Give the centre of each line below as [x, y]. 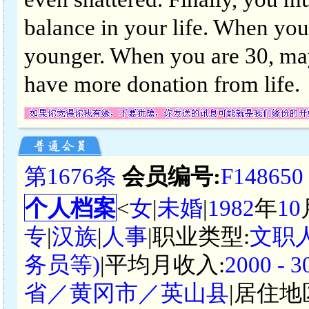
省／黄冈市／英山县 [127, 293]
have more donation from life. [162, 84]
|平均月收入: [162, 265]
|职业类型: [199, 236]
